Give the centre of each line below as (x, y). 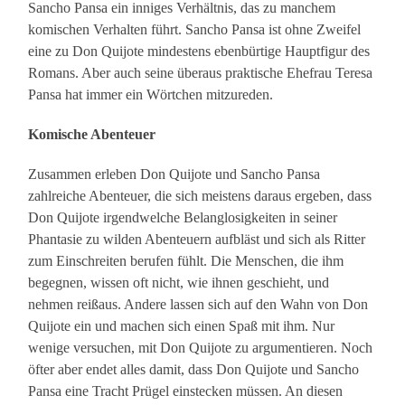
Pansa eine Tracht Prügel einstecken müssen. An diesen (186, 391)
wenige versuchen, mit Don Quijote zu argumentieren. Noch (201, 348)
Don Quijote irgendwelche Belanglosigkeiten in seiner (183, 218)
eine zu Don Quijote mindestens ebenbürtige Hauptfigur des (199, 52)
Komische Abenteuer (92, 135)
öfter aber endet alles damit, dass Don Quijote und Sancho (194, 370)
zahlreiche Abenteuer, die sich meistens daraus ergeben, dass (200, 196)
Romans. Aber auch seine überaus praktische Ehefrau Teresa (201, 73)
